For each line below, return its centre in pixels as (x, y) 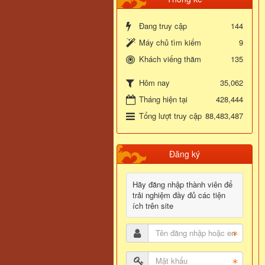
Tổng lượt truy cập (170, 115)
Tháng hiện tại (163, 99)
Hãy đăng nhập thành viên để (182, 184)
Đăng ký (185, 153)
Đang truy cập (163, 25)
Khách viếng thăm (170, 59)
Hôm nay (154, 82)
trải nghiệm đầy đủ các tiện (179, 195)
